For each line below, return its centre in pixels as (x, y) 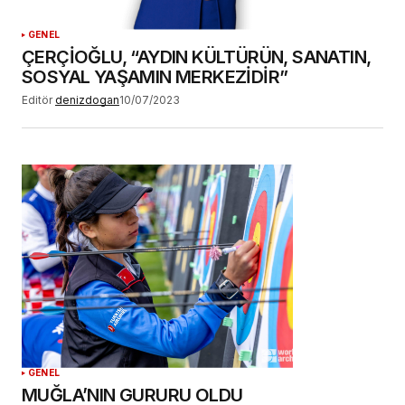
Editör (37, 99)
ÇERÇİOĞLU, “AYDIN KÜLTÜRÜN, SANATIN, (197, 57)
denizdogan (87, 99)
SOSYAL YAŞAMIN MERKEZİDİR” (155, 76)
